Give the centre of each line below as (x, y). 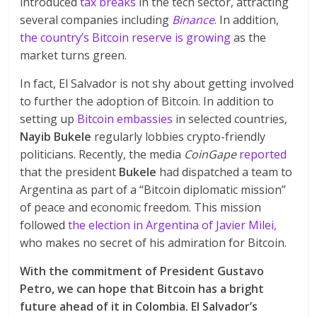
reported (263, 154)
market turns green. (74, 55)
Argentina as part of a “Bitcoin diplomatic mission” (153, 189)
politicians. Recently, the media (102, 154)
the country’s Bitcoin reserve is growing (126, 37)
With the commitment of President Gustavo (142, 271)
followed (44, 225)
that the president (70, 172)
